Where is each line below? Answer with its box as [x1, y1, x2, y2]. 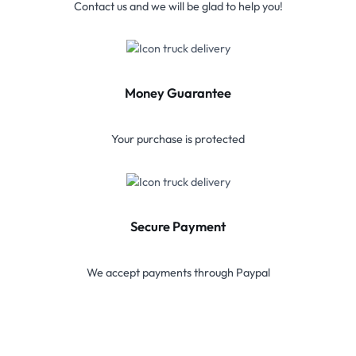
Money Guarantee [125, 84, 231, 102]
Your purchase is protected [111, 132, 245, 147]
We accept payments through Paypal [86, 265, 270, 281]
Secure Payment [130, 218, 226, 235]
